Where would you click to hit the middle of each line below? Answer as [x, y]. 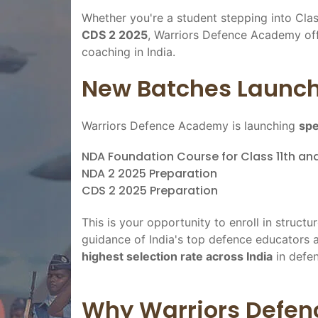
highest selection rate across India [177, 256]
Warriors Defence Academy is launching [190, 125]
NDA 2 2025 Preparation [149, 173]
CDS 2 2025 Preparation [150, 190]
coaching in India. [128, 51]
